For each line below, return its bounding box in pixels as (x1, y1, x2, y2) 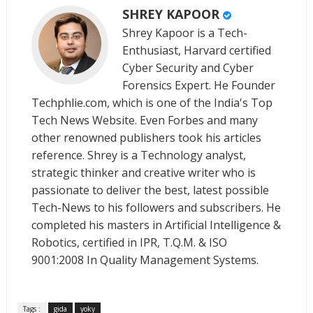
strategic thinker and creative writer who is (31, 165, 256, 181)
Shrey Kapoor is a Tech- (122, 25, 247, 41)
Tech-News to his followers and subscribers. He (31, 200, 281, 216)
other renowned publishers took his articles (31, 130, 261, 146)
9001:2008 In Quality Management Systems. (31, 252, 259, 268)
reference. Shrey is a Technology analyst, (31, 147, 246, 163)
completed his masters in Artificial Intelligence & (31, 217, 281, 233)
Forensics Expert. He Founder (122, 78, 275, 94)
